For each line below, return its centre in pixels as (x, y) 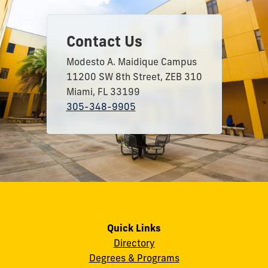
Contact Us (104, 41)
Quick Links (134, 228)
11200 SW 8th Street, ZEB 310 (134, 76)
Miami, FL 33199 (103, 91)
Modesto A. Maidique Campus (131, 61)
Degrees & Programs (134, 258)
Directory (134, 243)
